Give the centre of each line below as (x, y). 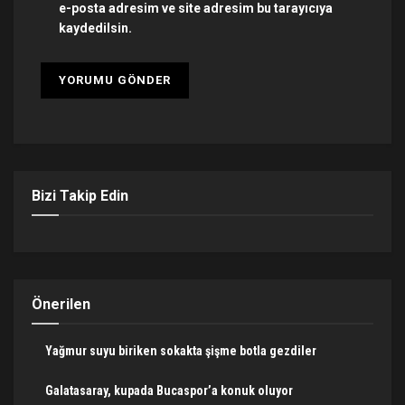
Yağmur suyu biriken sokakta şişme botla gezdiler (181, 350)
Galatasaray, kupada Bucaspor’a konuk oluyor (169, 390)
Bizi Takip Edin (80, 195)
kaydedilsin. (95, 28)
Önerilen (61, 304)
